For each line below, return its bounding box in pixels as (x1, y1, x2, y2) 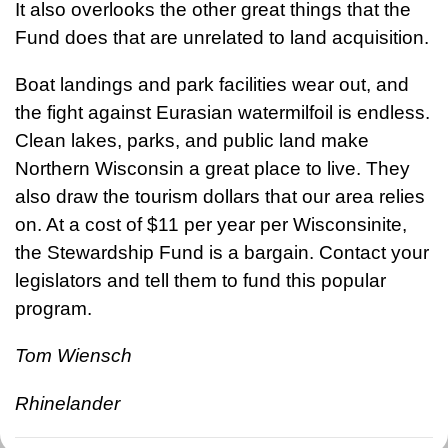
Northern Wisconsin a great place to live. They (15, 158, 410, 180)
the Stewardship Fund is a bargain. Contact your (15, 242, 429, 264)
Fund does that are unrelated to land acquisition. (15, 27, 429, 49)
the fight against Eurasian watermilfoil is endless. (15, 102, 430, 124)
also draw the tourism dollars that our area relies (15, 186, 425, 208)
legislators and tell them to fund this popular (15, 270, 386, 292)
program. (15, 298, 97, 320)
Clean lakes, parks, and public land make (15, 130, 369, 152)
